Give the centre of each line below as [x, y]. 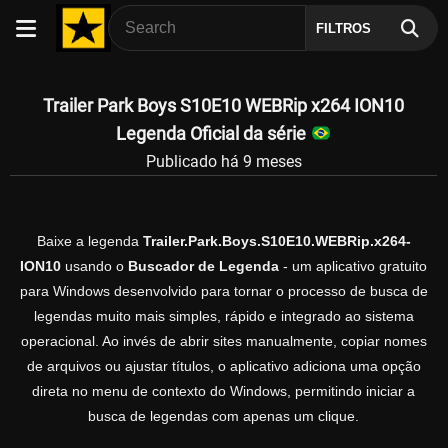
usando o [94, 266]
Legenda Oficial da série [213, 133]
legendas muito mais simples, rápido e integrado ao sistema [223, 316]
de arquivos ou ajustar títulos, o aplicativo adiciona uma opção [223, 366]
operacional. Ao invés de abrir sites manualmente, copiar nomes [223, 341]
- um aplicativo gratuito [353, 266]
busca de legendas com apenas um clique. [223, 416]
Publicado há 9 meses [223, 161]
